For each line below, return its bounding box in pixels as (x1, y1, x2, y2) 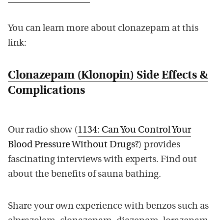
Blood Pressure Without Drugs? (8, 140, 138, 150)
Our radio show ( (8, 126, 78, 136)
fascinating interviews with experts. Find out (8, 155, 197, 165)
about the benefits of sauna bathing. (8, 170, 161, 180)
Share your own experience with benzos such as (8, 202, 209, 212)
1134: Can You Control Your (78, 126, 191, 136)
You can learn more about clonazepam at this (8, 24, 198, 34)
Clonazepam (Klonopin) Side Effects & (8, 70, 208, 82)
